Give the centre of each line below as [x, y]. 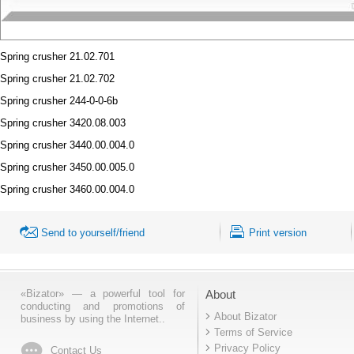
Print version [278, 232]
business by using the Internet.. [93, 319]
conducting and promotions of [103, 306]
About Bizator [245, 316]
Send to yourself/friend [93, 232]
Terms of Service [253, 332]
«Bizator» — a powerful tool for [103, 294]
